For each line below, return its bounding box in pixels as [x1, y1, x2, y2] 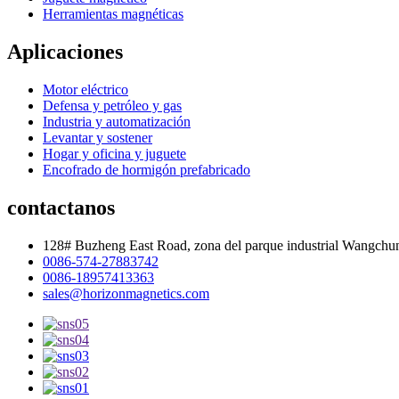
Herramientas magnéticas [43, 5, 183, 21]
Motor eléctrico [43, 81, 128, 97]
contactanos [7, 195, 115, 219]
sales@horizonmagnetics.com [43, 285, 209, 301]
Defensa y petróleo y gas [43, 97, 182, 113]
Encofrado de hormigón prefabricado [43, 161, 250, 177]
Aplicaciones [7, 39, 123, 63]
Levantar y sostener [43, 129, 152, 145]
